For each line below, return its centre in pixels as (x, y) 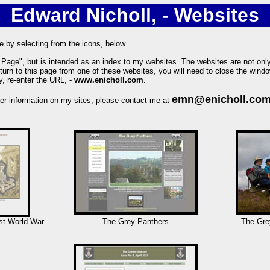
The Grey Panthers (136, 222)
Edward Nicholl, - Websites (135, 15)
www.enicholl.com (108, 80)
